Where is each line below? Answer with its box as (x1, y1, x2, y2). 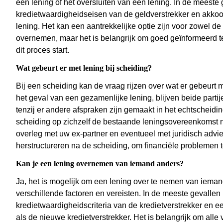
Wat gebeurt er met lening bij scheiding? (16, 64, 152, 73)
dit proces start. (16, 46, 69, 55)
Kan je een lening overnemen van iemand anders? (16, 159, 184, 168)
